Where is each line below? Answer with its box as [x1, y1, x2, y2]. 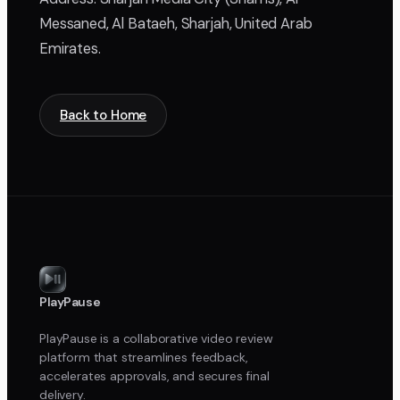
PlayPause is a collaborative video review [39, 329, 273, 346]
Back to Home [60, 105, 147, 124]
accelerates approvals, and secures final [39, 367, 270, 384]
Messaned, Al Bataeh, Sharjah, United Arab [39, 13, 312, 33]
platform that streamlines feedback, [39, 348, 248, 365]
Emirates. [39, 38, 101, 58]
